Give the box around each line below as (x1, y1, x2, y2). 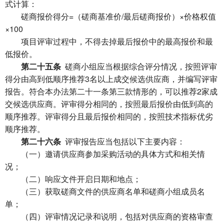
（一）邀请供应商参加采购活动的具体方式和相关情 (5, 148, 205, 159)
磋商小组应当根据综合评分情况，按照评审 (61, 60, 217, 72)
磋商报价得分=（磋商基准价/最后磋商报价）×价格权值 (5, 10, 216, 22)
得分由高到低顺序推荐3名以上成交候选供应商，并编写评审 (5, 73, 217, 84)
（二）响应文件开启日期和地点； (5, 173, 141, 184)
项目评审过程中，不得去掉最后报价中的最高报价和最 (5, 35, 213, 47)
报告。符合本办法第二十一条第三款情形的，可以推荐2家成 (5, 85, 217, 97)
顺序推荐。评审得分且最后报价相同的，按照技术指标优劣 (5, 110, 213, 122)
